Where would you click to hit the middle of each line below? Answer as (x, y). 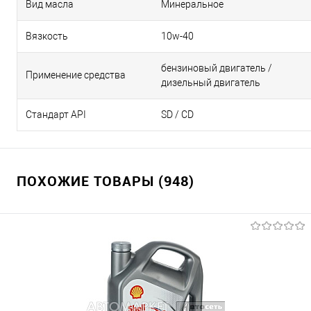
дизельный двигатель (211, 83)
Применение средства (76, 75)
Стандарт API (56, 115)
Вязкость (47, 36)
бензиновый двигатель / (217, 68)
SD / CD (177, 115)
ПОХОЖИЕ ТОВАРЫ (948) (106, 181)
